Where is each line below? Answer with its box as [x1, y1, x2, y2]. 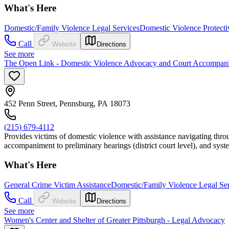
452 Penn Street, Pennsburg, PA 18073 [4, 99, 130, 108]
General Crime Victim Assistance [4, 180, 111, 190]
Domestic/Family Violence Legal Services [4, 23, 140, 32]
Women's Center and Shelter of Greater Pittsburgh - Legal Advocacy [4, 216, 225, 225]
